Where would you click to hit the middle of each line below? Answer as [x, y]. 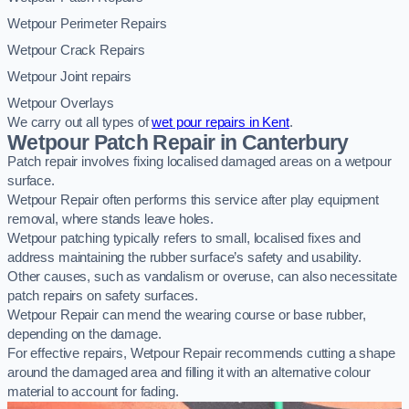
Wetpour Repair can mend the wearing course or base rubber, [187, 315]
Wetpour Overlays [61, 104]
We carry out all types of [80, 123]
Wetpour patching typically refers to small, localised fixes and [184, 239]
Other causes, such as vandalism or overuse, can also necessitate [202, 277]
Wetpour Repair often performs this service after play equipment [193, 200]
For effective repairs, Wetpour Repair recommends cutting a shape [201, 354]
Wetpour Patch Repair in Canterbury [178, 143]
